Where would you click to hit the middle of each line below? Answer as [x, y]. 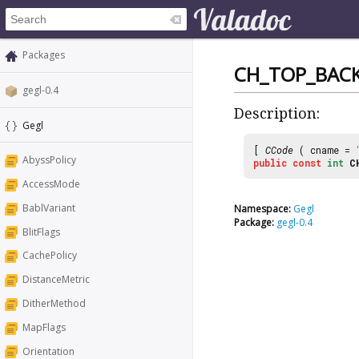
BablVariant [49, 208]
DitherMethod [54, 304]
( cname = [325, 149]
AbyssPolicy [49, 160]
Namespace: [262, 208]
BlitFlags [41, 232]
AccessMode [51, 184]
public [270, 162]
